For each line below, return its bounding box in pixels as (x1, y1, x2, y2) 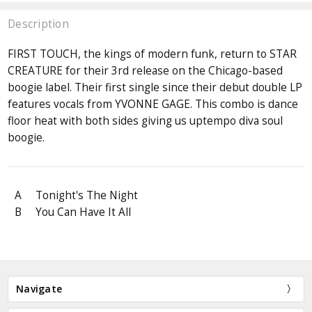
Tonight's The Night (36, 187, 139, 203)
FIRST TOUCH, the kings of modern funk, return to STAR (8, 47, 297, 62)
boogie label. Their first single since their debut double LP (8, 80, 303, 95)
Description (8, 16, 69, 31)
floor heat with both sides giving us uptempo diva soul (8, 114, 283, 129)
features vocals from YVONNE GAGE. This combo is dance (8, 97, 299, 112)
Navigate (16, 282, 63, 295)
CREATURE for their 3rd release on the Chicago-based (8, 63, 283, 79)
